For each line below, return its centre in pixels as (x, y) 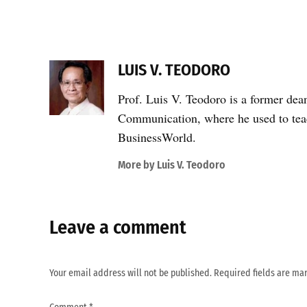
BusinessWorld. (157, 137)
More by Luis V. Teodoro (172, 165)
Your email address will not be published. (131, 273)
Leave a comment (118, 227)
